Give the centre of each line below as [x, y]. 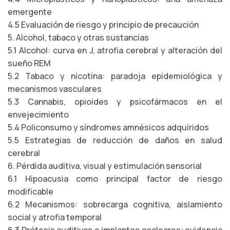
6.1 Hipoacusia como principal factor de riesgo [115, 179]
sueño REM [29, 63]
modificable [31, 191]
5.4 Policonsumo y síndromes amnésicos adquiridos [108, 127]
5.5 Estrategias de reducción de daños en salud [115, 140]
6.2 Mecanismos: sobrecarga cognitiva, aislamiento [115, 204]
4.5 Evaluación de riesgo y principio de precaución [103, 25]
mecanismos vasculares [55, 89]
